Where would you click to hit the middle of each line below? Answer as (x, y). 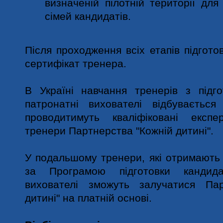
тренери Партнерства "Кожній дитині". (119, 131)
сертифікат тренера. (76, 63)
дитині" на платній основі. (88, 198)
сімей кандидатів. (88, 16)
